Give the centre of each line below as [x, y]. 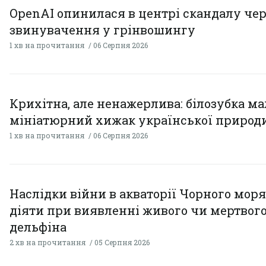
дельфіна [38, 227]
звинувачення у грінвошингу [102, 30]
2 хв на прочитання [47, 243]
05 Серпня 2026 [122, 243]
